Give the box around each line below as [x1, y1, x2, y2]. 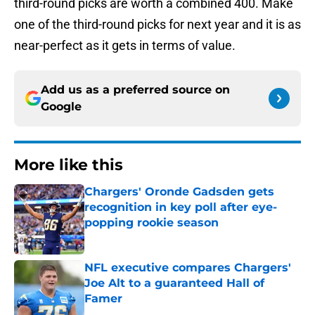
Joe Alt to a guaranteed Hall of [84, 276, 264, 290]
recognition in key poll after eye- [84, 200, 277, 214]
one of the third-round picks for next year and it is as [14, 17, 301, 32]
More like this [14, 155, 123, 175]
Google [41, 100, 82, 114]
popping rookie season [84, 216, 219, 230]
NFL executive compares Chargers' [84, 261, 291, 275]
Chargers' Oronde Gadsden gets [84, 185, 274, 199]
